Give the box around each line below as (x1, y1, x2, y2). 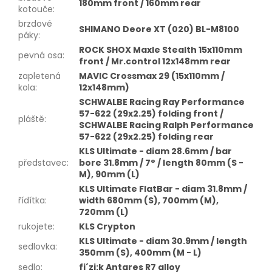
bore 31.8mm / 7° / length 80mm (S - (79, 156, 243, 169)
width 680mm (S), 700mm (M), (79, 194, 219, 206)
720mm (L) (79, 205, 129, 218)
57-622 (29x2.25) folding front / (79, 107, 223, 120)
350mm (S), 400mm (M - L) (79, 246, 202, 259)
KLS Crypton (79, 220, 135, 233)
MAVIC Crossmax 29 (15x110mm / (79, 69, 225, 82)
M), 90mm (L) (79, 168, 140, 180)
